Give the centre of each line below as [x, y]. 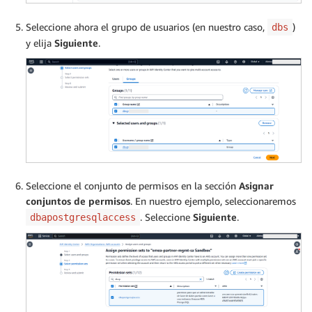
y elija [40, 43]
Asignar [256, 186]
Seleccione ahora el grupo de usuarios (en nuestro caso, [147, 27]
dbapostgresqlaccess [83, 218]
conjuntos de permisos [78, 201]
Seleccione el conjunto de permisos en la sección [132, 186]
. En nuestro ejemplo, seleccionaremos [213, 201]
